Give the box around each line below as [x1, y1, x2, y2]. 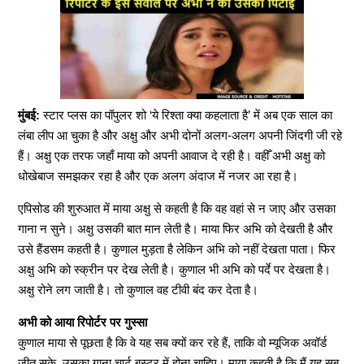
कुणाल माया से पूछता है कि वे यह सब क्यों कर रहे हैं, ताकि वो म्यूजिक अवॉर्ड [18, 336, 327, 350]
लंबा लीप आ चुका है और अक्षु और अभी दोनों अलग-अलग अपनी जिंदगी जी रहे [18, 128, 343, 143]
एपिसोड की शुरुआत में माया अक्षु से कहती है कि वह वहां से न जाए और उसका [18, 201, 336, 216]
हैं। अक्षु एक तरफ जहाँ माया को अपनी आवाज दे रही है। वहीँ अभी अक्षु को [18, 149, 326, 163]
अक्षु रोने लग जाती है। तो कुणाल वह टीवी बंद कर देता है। [18, 283, 259, 297]
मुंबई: [18, 108, 41, 123]
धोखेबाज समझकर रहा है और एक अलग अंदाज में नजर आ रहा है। [18, 169, 299, 184]
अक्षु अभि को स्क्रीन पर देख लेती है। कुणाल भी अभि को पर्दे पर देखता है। [18, 262, 331, 277]
